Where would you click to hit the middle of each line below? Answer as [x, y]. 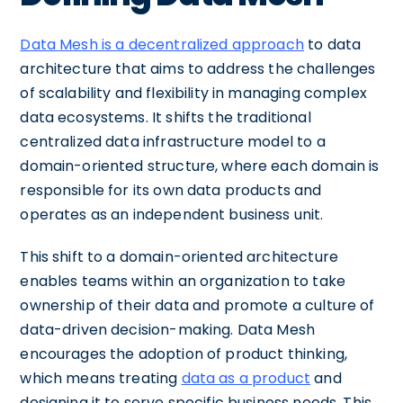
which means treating [101, 378]
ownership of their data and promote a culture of [197, 305]
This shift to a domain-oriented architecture [179, 256]
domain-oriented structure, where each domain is [200, 166]
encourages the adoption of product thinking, [184, 354]
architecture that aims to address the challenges [198, 68]
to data [332, 44]
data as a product [246, 378]
